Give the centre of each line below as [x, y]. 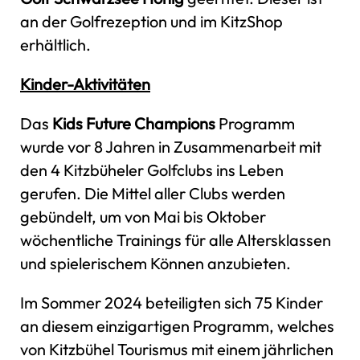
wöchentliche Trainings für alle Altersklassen [176, 239]
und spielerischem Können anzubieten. [155, 263]
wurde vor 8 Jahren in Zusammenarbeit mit [171, 146]
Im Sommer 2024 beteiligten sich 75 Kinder [172, 302]
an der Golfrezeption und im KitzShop [151, 21]
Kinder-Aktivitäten [85, 84]
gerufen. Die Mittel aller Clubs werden [153, 193]
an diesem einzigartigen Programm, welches [177, 325]
